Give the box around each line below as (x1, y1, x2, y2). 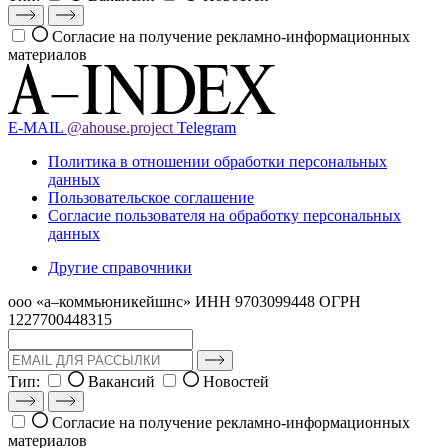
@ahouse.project (67, 118, 177, 136)
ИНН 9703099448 (195, 292, 319, 310)
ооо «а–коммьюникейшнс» (8, 292, 195, 310)
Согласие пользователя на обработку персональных (48, 206, 401, 224)
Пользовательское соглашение (48, 188, 254, 206)
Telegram (177, 118, 236, 136)
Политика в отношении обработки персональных (48, 152, 387, 170)
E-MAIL (8, 118, 67, 136)
